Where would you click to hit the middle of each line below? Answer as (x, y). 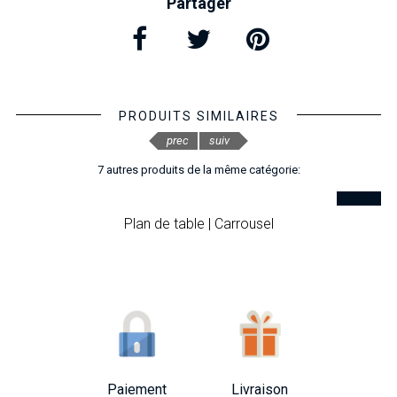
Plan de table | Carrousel (198, 224)
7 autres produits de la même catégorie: (198, 170)
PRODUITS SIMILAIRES (198, 116)
